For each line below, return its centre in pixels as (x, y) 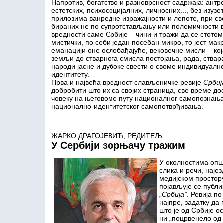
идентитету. (70, 74)
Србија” (174, 194)
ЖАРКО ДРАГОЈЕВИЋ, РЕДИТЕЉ (107, 136)
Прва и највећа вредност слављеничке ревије (127, 82)
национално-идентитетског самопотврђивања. (127, 106)
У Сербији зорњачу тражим (118, 145)
